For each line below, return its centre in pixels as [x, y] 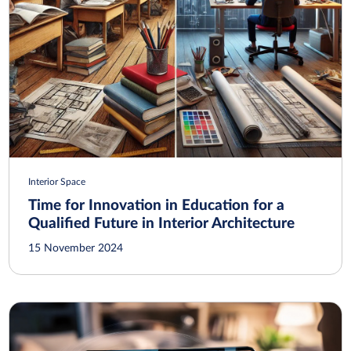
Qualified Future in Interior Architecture [162, 224]
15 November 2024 [76, 249]
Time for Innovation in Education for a [157, 206]
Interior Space [57, 182]
